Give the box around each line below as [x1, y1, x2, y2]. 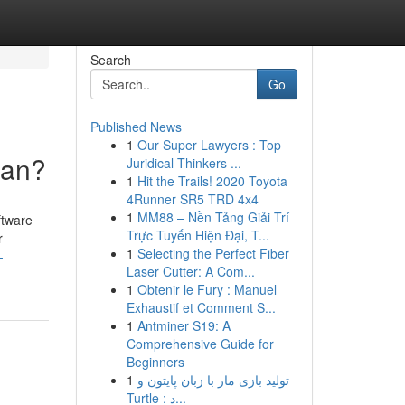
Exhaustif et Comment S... [126, 298, 276, 316]
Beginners [126, 353, 184, 371]
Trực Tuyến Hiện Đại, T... [126, 226, 269, 244]
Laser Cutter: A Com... [126, 262, 255, 280]
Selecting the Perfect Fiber [137, 244, 289, 262]
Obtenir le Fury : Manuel [137, 280, 277, 298]
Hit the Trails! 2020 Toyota [137, 172, 287, 190]
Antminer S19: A [137, 316, 231, 334]
